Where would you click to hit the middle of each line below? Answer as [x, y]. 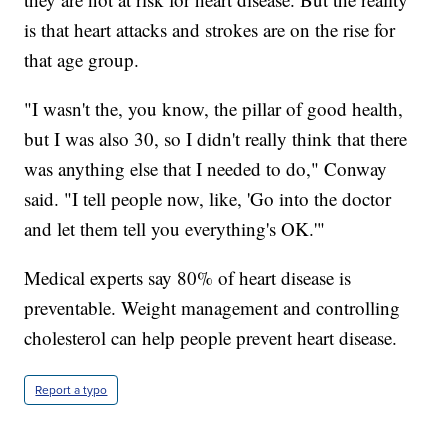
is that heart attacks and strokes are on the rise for [210, 30]
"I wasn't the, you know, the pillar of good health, [214, 109]
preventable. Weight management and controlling [212, 308]
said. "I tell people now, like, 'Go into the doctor [208, 199]
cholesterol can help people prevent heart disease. [211, 338]
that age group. [82, 60]
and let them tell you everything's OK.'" [175, 229]
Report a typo [71, 390]
